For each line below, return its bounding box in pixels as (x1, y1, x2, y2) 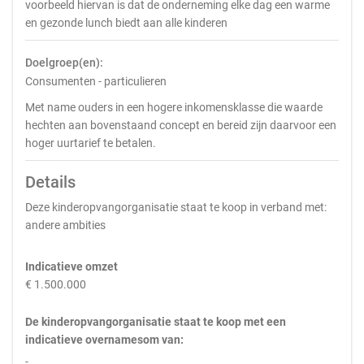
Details (25, 172, 76, 192)
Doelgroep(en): (25, 56, 103, 69)
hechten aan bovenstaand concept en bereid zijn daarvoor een (25, 119, 336, 132)
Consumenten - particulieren (25, 75, 167, 88)
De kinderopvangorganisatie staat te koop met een (25, 315, 286, 328)
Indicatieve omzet (25, 260, 118, 273)
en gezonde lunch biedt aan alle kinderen (25, 16, 227, 29)
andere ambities (25, 219, 106, 232)
